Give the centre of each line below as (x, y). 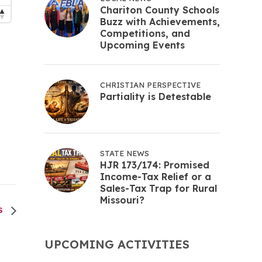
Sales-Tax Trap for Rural (158, 188)
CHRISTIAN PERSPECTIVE (150, 85)
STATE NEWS (125, 153)
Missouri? (122, 200)
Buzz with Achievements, (160, 22)
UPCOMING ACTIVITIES (117, 244)
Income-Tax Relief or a (156, 177)
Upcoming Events (142, 45)
